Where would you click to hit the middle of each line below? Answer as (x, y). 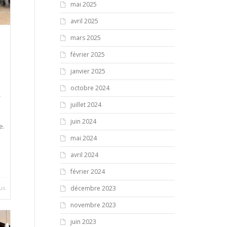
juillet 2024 (86, 105)
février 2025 (87, 54)
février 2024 (87, 172)
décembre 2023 (93, 188)
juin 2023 (83, 222)
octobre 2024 (90, 88)
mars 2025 (85, 38)
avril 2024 (84, 155)
